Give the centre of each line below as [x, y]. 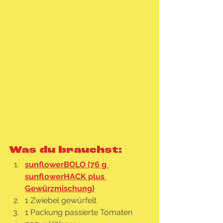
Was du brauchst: [65, 150]
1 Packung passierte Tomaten [79, 212]
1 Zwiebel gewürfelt [61, 200]
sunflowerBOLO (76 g [67, 164]
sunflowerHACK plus [66, 176]
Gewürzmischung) [60, 188]
